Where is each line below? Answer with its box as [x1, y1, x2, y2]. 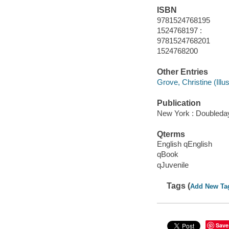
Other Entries [156, 67, 208, 77]
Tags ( [167, 181, 191, 190]
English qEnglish [156, 140, 212, 149]
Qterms [156, 129, 185, 139]
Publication [156, 99, 201, 108]
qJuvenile [156, 160, 189, 169]
